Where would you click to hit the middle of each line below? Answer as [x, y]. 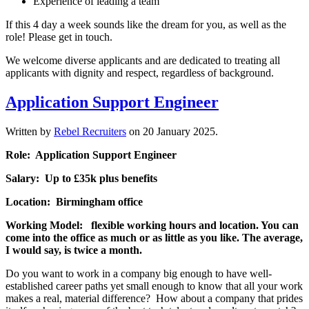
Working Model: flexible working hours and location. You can [152, 225]
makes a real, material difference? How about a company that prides [154, 298]
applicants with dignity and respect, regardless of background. [140, 72]
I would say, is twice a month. [74, 250]
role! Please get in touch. [59, 37]
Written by [30, 131]
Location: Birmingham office [74, 201]
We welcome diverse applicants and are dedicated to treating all [143, 60]
